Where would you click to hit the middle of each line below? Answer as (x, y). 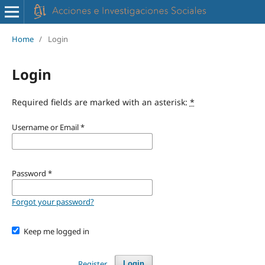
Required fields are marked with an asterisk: (101, 102)
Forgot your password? (53, 201)
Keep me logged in (57, 231)
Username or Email (46, 127)
